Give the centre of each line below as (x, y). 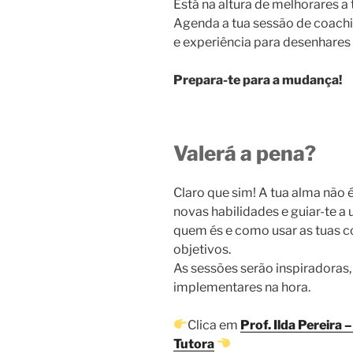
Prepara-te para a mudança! (258, 80)
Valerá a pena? (245, 154)
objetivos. (202, 249)
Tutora (194, 344)
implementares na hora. (242, 287)
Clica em (214, 325)
